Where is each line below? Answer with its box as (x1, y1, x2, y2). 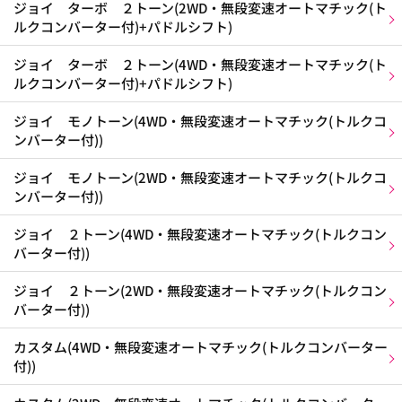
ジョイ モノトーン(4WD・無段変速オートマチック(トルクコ (13, 111, 387, 130)
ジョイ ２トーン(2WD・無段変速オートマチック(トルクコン (13, 281, 387, 300)
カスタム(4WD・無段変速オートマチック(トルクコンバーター (13, 337, 388, 356)
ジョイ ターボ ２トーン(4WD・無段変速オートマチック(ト (13, 55, 387, 74)
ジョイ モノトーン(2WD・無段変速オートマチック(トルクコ (13, 168, 387, 187)
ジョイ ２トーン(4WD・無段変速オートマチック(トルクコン (13, 224, 387, 243)
